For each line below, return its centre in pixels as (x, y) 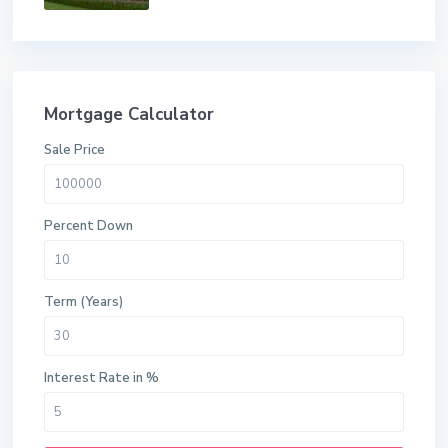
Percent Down (89, 226)
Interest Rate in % (102, 378)
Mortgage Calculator (129, 115)
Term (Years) (84, 302)
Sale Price (75, 150)
